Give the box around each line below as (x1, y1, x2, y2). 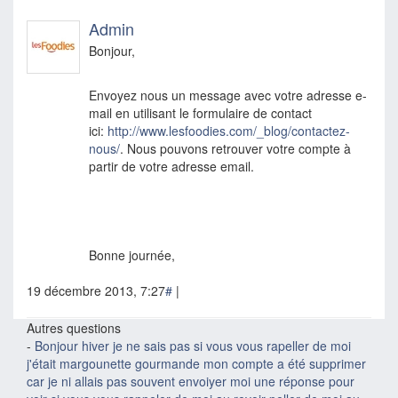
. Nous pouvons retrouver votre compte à (120, 139, 351, 157)
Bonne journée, (89, 246, 175, 264)
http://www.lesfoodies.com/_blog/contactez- (107, 122, 350, 139)
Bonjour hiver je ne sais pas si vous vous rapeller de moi (35, 337, 351, 354)
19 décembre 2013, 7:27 (27, 282, 165, 299)
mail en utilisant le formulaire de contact (89, 104, 312, 122)
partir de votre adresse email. (89, 157, 254, 175)
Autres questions (27, 319, 121, 337)
